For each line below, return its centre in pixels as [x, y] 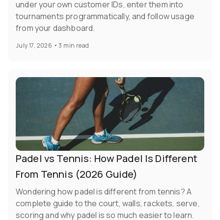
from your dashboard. [55, 28]
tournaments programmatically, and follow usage [105, 16]
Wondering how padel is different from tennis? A [104, 192]
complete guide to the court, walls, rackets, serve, [108, 204]
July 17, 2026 [34, 46]
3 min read [74, 46]
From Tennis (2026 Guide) [77, 174]
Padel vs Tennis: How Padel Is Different [107, 159]
